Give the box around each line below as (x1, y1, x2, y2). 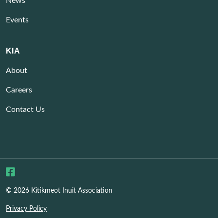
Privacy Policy (6, 205, 47, 213)
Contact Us (6, 106, 45, 114)
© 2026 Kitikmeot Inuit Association (6, 187, 112, 195)
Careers (6, 86, 32, 94)
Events (6, 16, 29, 24)
